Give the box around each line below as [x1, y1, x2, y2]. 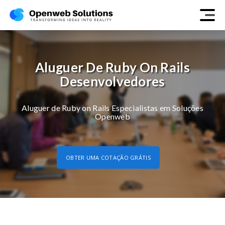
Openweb [95, 111, 130, 121]
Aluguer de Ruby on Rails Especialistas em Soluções [22, 103, 203, 113]
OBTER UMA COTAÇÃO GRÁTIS [66, 154, 151, 161]
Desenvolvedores [60, 73, 165, 89]
